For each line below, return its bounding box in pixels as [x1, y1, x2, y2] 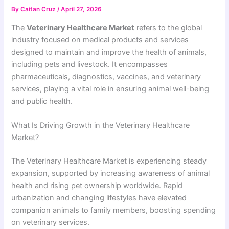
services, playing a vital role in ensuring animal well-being [11, 84, 210, 94]
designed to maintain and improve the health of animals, [11, 47, 207, 57]
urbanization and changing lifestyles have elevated [11, 193, 187, 203]
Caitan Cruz [20, 6, 58, 13]
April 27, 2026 [61, 6, 102, 13]
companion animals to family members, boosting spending [11, 205, 216, 215]
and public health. [11, 96, 73, 106]
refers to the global [134, 22, 202, 32]
